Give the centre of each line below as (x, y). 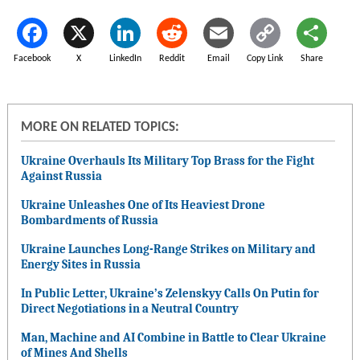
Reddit (172, 58)
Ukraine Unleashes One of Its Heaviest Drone (143, 205)
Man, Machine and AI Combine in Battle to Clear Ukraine (173, 337)
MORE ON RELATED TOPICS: (100, 128)
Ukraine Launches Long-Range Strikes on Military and (168, 249)
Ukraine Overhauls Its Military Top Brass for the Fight (167, 160)
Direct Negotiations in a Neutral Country (129, 308)
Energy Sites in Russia (80, 264)
